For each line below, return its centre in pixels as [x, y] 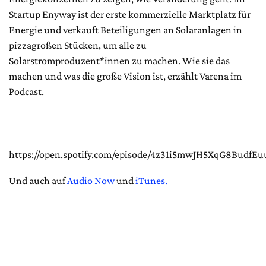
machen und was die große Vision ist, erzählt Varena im [125, 76]
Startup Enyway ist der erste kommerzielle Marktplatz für [130, 15]
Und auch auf [38, 181]
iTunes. [151, 181]
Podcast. [26, 92]
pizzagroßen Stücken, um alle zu [78, 45]
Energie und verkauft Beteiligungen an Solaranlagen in [126, 30]
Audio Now [91, 181]
